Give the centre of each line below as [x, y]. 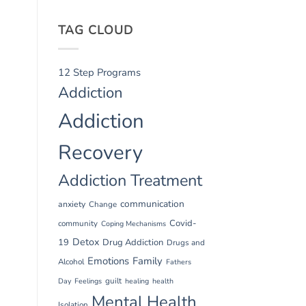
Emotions [108, 261]
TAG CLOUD [95, 30]
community [78, 223]
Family [147, 261]
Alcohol [71, 261]
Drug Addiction [133, 242]
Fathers [178, 262]
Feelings [88, 281]
